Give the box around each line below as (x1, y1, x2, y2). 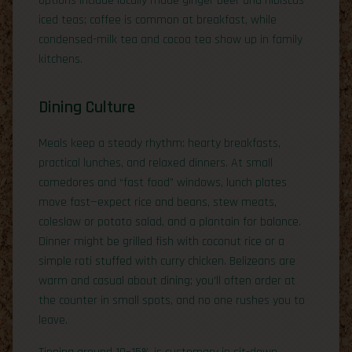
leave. (38, 312, 68, 329)
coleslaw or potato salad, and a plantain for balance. (38, 214, 301, 231)
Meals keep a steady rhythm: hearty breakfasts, (38, 135, 280, 152)
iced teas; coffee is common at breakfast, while (38, 12, 277, 29)
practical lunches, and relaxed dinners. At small (38, 155, 273, 172)
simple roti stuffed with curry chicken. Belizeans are (38, 253, 295, 270)
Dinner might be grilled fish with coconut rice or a (38, 233, 284, 251)
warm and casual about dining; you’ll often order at (38, 273, 295, 290)
